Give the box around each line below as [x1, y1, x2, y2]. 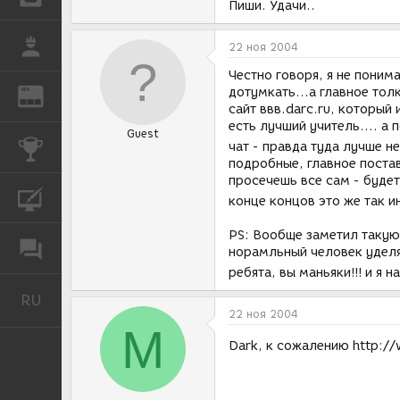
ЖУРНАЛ [62, 87, 116, 104]
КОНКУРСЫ [62, 138, 136, 154]
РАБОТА [62, 37, 112, 53]
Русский [62, 292, 113, 308]
